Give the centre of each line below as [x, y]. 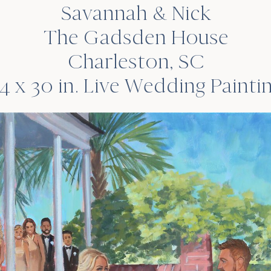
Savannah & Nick [136, 13]
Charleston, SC [136, 62]
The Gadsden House [136, 38]
